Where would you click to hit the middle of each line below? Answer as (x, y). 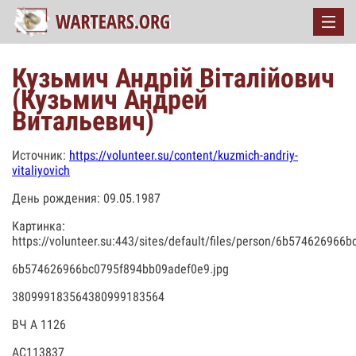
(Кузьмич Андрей (110, 99)
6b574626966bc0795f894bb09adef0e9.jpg (120, 269)
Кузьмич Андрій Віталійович (173, 78)
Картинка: (39, 226)
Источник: (41, 155)
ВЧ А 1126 (39, 325)
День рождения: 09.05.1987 (86, 198)
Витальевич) (83, 121)
